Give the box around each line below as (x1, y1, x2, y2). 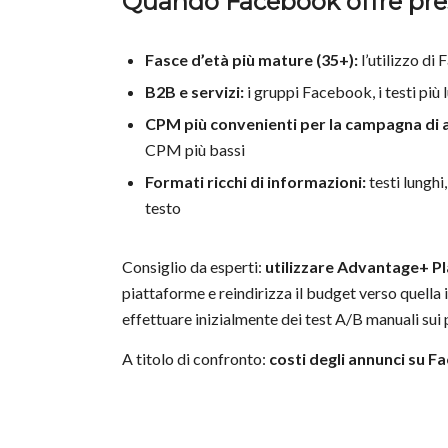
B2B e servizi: (145, 82, 244, 102)
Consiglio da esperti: (122, 257, 265, 277)
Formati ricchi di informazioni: (145, 172, 366, 192)
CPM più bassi (145, 140, 245, 160)
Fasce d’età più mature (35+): (145, 50, 358, 70)
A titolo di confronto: (122, 348, 269, 368)
